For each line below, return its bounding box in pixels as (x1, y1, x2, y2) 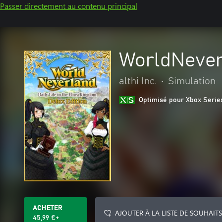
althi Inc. (119, 76, 157, 86)
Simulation (168, 76, 216, 86)
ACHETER (33, 205, 62, 212)
